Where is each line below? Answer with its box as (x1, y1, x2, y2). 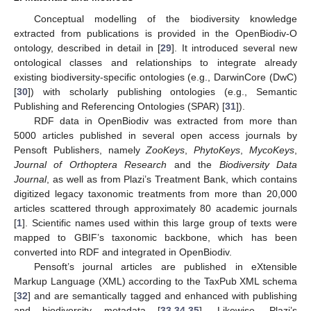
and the (167, 159, 219, 171)
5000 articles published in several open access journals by (14, 130, 297, 142)
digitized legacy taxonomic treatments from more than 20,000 (14, 188, 297, 200)
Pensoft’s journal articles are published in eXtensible (33, 261, 297, 273)
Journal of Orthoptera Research (14, 159, 167, 171)
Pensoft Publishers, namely (14, 144, 146, 156)
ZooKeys (146, 144, 185, 156)
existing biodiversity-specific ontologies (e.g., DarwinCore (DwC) (14, 72, 297, 83)
